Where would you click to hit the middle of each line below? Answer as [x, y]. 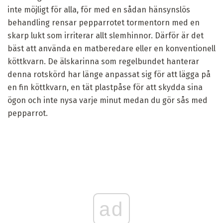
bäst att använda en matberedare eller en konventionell [111, 49]
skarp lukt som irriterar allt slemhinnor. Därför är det [106, 36]
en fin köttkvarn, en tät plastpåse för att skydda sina [105, 88]
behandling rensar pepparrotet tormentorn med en [104, 23]
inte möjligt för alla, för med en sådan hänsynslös [99, 10]
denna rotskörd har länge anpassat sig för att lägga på [109, 75]
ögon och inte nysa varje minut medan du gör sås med [108, 101]
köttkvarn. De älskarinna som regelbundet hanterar [103, 62]
